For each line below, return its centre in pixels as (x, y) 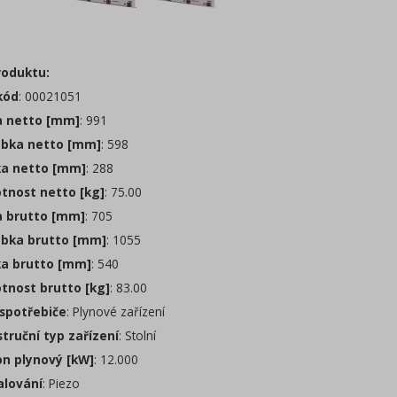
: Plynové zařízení (116, 311)
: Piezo (61, 383)
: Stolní (137, 335)
